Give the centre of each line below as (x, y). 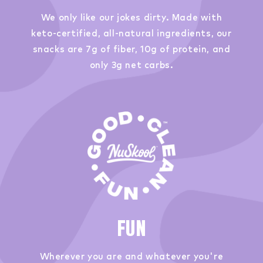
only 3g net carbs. (131, 65)
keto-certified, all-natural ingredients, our (131, 33)
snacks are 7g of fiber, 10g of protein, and (131, 49)
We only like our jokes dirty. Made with (131, 18)
